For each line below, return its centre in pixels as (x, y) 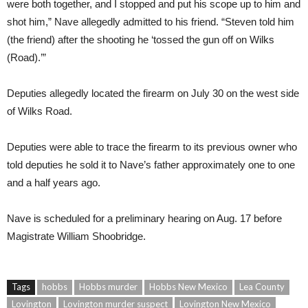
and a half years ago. (54, 183)
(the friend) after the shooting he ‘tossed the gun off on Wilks (141, 40)
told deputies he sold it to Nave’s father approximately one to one (151, 165)
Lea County (262, 287)
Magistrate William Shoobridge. (76, 236)
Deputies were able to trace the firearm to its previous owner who (152, 147)
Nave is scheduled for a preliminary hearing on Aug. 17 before (144, 219)
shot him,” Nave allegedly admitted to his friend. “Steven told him (151, 22)
